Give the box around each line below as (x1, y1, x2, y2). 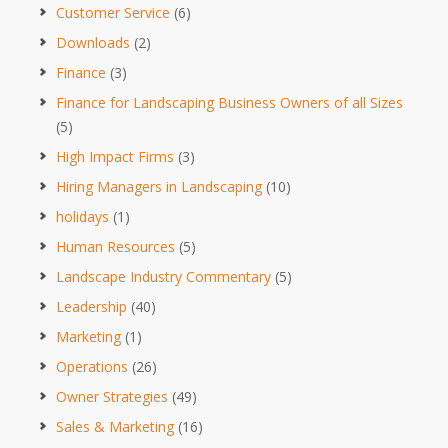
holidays (56, 206, 109, 226)
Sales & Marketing (56, 416, 174, 436)
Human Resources (56, 236, 175, 256)
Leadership (56, 296, 127, 316)
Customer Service (56, 2, 170, 22)
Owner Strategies (56, 386, 168, 406)
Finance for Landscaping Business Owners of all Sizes (56, 92, 403, 112)
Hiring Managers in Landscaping (56, 176, 262, 196)
